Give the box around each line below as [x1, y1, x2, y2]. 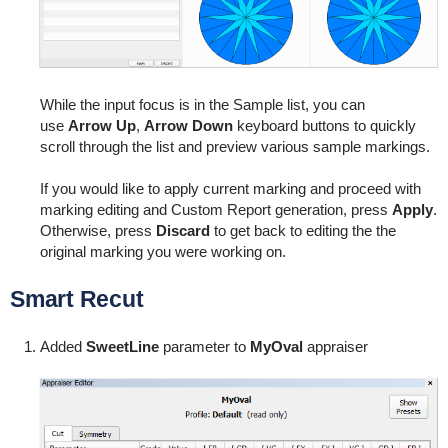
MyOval [249, 337, 303, 355]
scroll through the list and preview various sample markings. [39, 137, 430, 155]
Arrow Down [143, 116, 233, 134]
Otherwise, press [39, 221, 156, 239]
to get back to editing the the [209, 221, 396, 239]
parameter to [158, 337, 250, 355]
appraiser [302, 337, 368, 355]
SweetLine [85, 337, 159, 355]
